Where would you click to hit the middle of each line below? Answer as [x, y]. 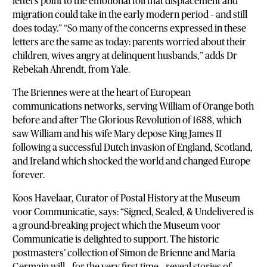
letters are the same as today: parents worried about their [130, 42]
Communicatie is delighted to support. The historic [116, 239]
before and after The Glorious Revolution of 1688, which [127, 120]
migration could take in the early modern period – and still [130, 15]
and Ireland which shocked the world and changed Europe [132, 161]
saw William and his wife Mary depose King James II [117, 134]
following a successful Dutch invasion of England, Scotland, [133, 148]
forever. [29, 175]
